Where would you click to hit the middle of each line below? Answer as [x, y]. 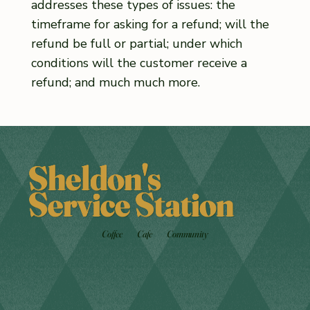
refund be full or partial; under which [136, 44]
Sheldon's [95, 178]
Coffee [112, 234]
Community [188, 234]
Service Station [131, 204]
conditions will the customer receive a [139, 63]
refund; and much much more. [115, 83]
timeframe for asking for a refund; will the [150, 25]
